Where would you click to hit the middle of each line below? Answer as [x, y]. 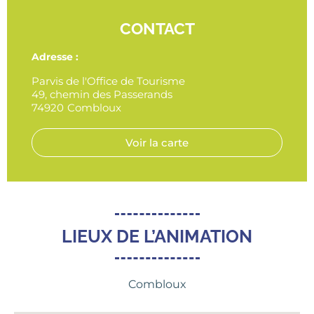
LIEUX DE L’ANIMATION [157, 236]
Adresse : [55, 57]
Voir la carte [157, 142]
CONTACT [157, 29]
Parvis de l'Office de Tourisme [108, 81]
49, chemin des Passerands [102, 94]
